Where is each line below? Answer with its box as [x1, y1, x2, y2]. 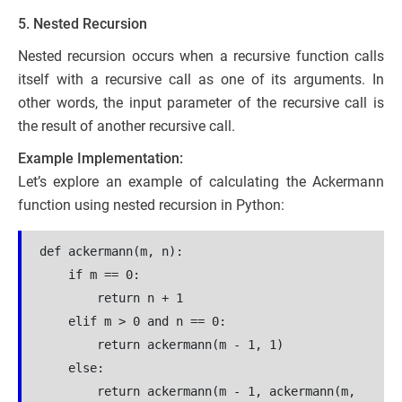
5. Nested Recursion [18, 15, 147, 33]
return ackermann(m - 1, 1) [39, 337, 284, 353]
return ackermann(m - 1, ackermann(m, [39, 384, 355, 399]
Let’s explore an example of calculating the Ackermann [18, 173, 384, 191]
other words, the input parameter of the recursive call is [18, 94, 384, 112]
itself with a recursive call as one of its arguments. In [18, 71, 384, 89]
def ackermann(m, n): [39, 244, 183, 259]
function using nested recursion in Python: [18, 197, 284, 214]
